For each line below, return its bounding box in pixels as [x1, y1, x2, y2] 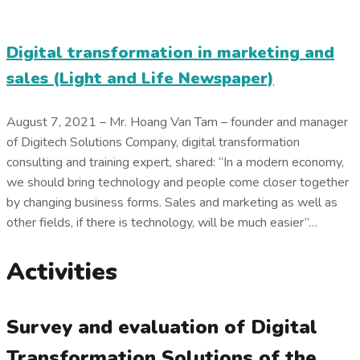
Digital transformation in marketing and [6, 41, 334, 63]
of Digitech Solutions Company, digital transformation [6, 133, 300, 152]
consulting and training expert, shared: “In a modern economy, [6, 153, 344, 172]
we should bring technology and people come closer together [6, 174, 349, 192]
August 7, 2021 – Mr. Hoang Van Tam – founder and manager [6, 113, 348, 132]
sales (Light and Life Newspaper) [6, 67, 274, 89]
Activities [6, 256, 117, 289]
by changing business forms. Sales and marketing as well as [6, 194, 337, 212]
